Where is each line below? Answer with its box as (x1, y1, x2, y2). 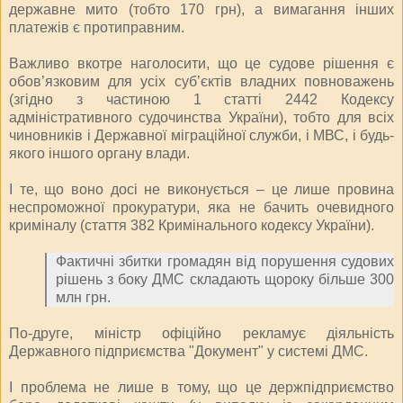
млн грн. (56, 289, 111, 305)
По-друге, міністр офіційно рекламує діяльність (9, 325, 394, 341)
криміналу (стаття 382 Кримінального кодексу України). (9, 217, 374, 233)
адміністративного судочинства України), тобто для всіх (9, 109, 394, 125)
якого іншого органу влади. (9, 145, 190, 161)
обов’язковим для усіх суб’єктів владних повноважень (9, 73, 394, 89)
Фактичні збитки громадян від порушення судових (56, 253, 394, 269)
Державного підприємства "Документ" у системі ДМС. (9, 343, 368, 359)
